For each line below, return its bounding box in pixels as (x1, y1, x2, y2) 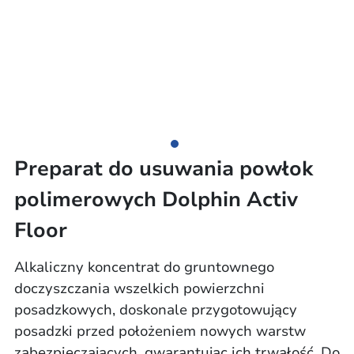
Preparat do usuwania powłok (13, 155, 313, 183)
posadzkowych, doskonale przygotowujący (13, 300, 297, 319)
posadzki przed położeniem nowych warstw (13, 322, 306, 341)
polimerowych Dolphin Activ (13, 186, 298, 213)
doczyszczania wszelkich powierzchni (13, 279, 265, 298)
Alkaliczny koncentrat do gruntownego (13, 258, 274, 277)
